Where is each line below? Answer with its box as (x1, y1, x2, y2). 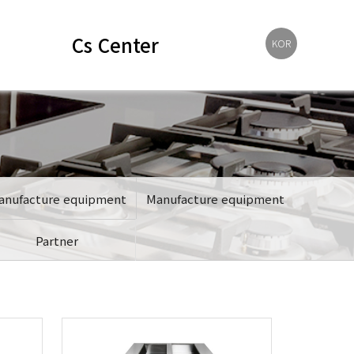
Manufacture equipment (145, 190, 284, 207)
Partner (36, 232, 79, 249)
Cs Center (72, 31, 159, 58)
